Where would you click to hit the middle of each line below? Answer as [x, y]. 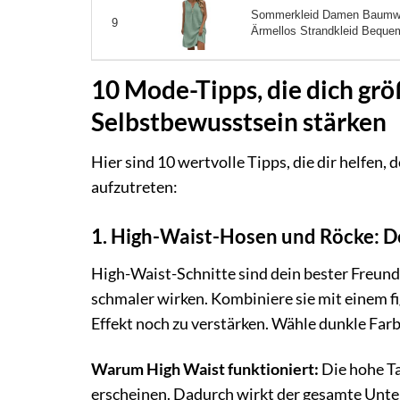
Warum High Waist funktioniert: [205, 369]
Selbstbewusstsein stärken [239, 122]
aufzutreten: [134, 187]
